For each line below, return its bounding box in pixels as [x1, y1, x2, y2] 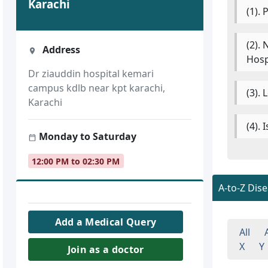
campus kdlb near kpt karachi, [28, 81, 166, 95]
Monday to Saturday [36, 130, 137, 144]
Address [39, 43, 80, 57]
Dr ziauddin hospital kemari [28, 67, 154, 81]
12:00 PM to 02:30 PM [32, 155, 120, 167]
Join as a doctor [67, 243, 144, 257]
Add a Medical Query [54, 215, 157, 229]
